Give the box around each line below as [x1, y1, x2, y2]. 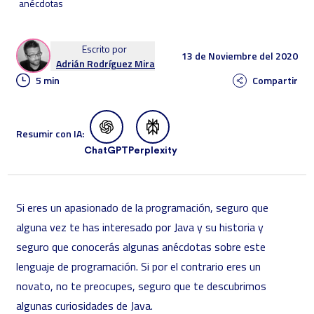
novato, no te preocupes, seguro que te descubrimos [16, 278, 266, 294]
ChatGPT [84, 146, 128, 156]
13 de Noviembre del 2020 [182, 48, 298, 62]
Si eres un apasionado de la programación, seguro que [16, 200, 268, 215]
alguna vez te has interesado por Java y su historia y [16, 219, 264, 235]
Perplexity [128, 146, 177, 156]
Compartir [252, 73, 298, 87]
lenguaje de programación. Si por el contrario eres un [16, 259, 261, 274]
